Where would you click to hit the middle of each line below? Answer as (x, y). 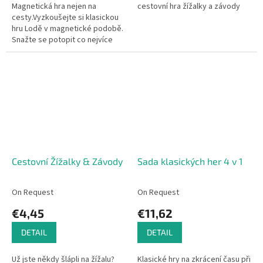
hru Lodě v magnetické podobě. (68, 29)
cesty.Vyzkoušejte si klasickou (65, 18)
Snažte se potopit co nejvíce (62, 40)
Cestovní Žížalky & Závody (67, 161)
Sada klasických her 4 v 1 (190, 161)
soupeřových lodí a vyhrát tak (64, 51)
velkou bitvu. (34, 63)
